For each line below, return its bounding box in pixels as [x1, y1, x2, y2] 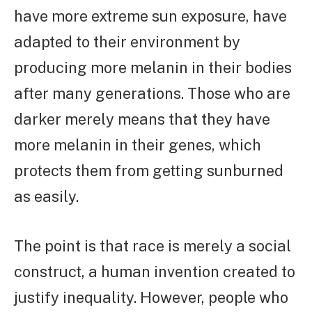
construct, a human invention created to [14, 263, 295, 281]
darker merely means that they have [14, 110, 270, 129]
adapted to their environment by [14, 33, 240, 52]
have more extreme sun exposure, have [14, 7, 287, 26]
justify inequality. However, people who [14, 288, 288, 307]
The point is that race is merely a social [14, 237, 291, 256]
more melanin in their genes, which [14, 136, 261, 155]
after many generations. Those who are [14, 84, 290, 103]
